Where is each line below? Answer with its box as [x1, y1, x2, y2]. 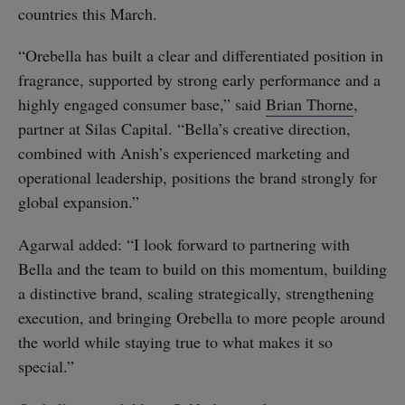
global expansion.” [18, 191, 139, 213]
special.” [18, 355, 74, 378]
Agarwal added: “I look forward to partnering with [18, 233, 350, 256]
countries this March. [18, 2, 157, 24]
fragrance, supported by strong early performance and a [18, 69, 381, 91]
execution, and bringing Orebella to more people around [18, 306, 385, 329]
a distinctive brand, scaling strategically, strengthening [18, 282, 374, 305]
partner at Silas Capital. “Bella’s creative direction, [18, 118, 351, 140]
